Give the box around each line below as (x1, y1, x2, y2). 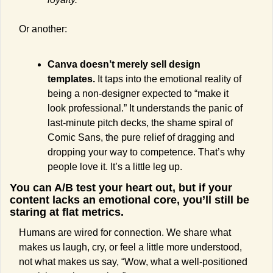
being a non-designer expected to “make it (48, 88, 229, 99)
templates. (48, 74, 95, 85)
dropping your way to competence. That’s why (48, 147, 245, 158)
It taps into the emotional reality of (95, 74, 241, 85)
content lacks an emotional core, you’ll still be (10, 194, 249, 207)
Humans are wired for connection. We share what (19, 227, 231, 238)
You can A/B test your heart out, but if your (10, 182, 232, 194)
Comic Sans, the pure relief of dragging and (48, 132, 235, 143)
